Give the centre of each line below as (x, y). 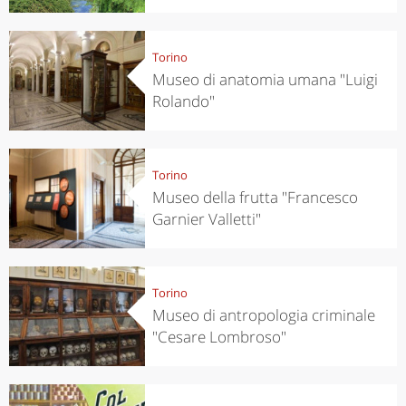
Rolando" (183, 101)
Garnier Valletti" (206, 218)
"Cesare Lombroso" (219, 336)
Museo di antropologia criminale (263, 314)
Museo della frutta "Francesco (255, 197)
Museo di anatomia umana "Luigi (265, 79)
